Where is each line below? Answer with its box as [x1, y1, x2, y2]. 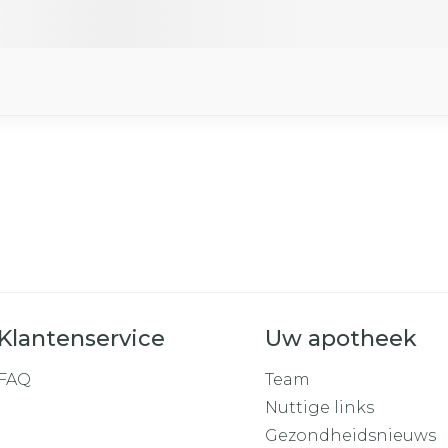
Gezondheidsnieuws [264, 426, 436, 445]
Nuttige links [264, 398, 374, 417]
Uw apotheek [264, 325, 417, 352]
